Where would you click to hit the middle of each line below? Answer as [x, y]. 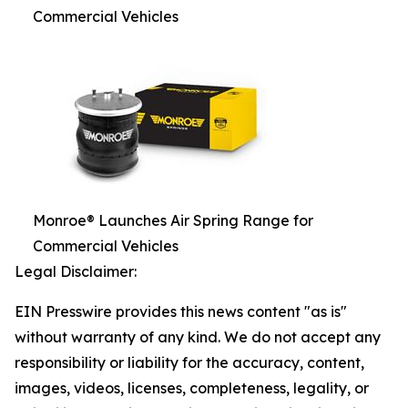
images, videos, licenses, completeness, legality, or [192, 388]
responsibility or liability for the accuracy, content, [189, 362]
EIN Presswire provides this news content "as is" [181, 311]
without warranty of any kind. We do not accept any [198, 337]
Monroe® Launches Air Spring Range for [173, 220]
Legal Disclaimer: [76, 271]
